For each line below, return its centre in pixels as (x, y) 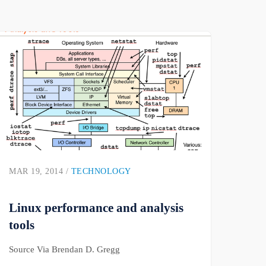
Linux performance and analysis (96, 208)
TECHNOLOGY (101, 172)
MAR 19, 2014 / (40, 172)
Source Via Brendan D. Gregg (65, 249)
